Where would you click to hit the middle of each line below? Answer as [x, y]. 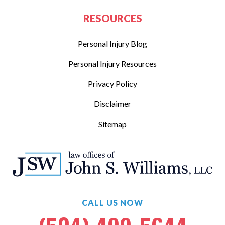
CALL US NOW [113, 203]
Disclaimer [113, 104]
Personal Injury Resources [113, 64]
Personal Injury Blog [113, 44]
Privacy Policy [113, 84]
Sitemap [113, 124]
